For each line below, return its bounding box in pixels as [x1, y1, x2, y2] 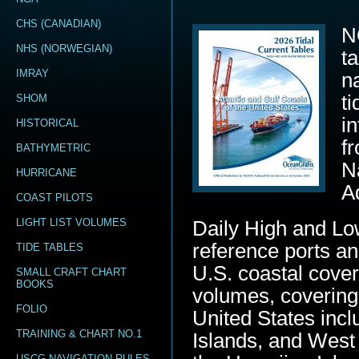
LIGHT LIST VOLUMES [16, 216, 127, 228]
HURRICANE [16, 167, 77, 179]
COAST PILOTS [16, 192, 93, 204]
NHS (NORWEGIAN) [16, 42, 112, 54]
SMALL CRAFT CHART [16, 266, 127, 278]
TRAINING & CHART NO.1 [16, 328, 142, 340]
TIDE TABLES [16, 241, 83, 253]
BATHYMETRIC [16, 142, 91, 154]
